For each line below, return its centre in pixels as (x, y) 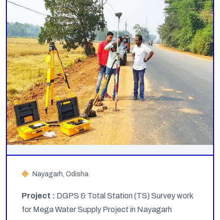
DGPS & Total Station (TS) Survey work (125, 195)
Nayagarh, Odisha (60, 174)
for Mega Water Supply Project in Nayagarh (97, 209)
